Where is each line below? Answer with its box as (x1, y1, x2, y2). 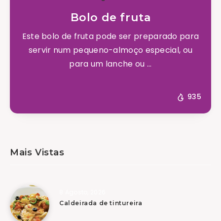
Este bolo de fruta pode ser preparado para (22, 31, 199, 42)
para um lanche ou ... (69, 58, 152, 70)
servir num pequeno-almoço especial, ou (28, 44, 193, 56)
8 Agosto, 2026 (59, 187, 106, 196)
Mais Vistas (10, 147, 65, 158)
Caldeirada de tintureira (59, 199, 143, 207)
